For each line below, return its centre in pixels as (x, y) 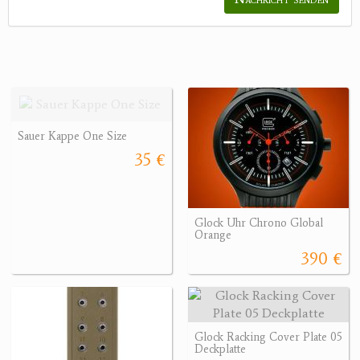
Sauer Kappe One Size (72, 137)
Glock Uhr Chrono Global (259, 223)
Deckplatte (220, 350)
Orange (213, 235)
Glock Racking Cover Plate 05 (268, 337)
